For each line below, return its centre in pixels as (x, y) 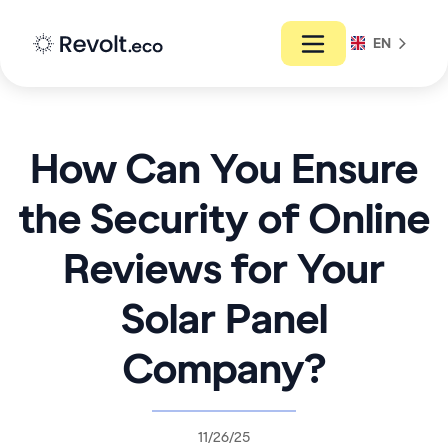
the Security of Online (224, 218)
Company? (224, 368)
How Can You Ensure (224, 168)
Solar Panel (224, 318)
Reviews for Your (224, 268)
